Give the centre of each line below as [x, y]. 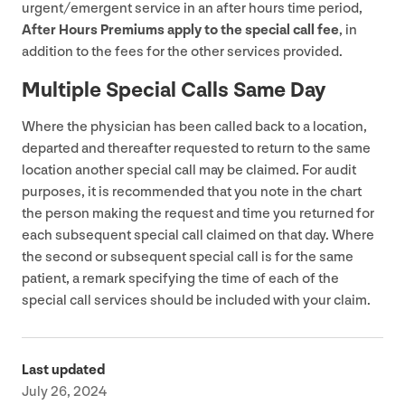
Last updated [63, 370]
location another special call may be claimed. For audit [189, 170]
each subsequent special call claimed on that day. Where [198, 235]
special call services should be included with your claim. [196, 300]
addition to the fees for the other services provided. [184, 52]
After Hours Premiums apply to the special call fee [180, 30]
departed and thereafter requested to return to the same [196, 148]
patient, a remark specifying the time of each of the [180, 278]
